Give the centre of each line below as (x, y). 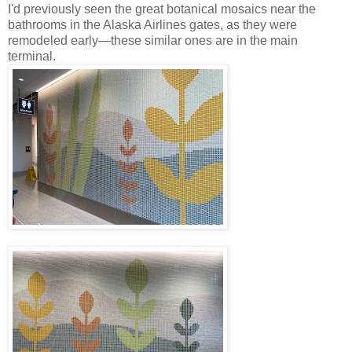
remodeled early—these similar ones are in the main (153, 41)
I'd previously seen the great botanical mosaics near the (162, 9)
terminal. (32, 57)
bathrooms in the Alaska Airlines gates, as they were (152, 25)
